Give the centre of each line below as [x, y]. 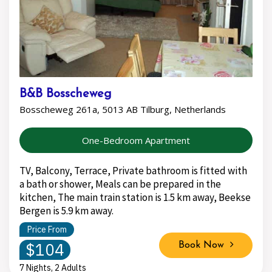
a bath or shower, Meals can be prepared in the [120, 184]
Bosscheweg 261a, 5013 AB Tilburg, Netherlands [123, 110]
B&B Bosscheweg [65, 94]
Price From [47, 230]
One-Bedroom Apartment [136, 141]
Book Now [204, 246]
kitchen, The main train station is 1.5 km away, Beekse [135, 198]
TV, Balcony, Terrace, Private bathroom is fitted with [133, 171]
